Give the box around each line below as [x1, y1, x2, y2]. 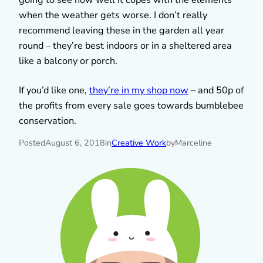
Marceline [175, 137, 212, 149]
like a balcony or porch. [19, 54, 117, 68]
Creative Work [112, 137, 166, 149]
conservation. [19, 114, 76, 127]
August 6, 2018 [45, 137, 105, 149]
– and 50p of [188, 83, 244, 97]
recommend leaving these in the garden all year [19, 23, 224, 37]
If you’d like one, [19, 83, 89, 97]
